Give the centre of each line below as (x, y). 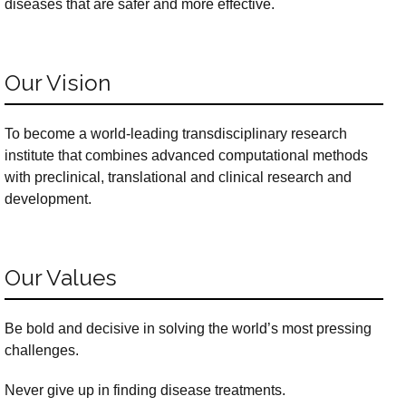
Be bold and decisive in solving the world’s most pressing (188, 328)
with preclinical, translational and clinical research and (178, 178)
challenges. (42, 350)
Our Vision (58, 83)
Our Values (61, 278)
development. (48, 199)
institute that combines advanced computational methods (186, 156)
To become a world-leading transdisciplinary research (176, 134)
